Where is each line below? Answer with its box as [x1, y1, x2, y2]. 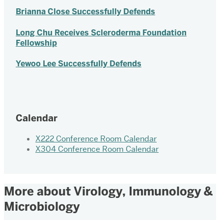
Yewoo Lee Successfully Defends [16, 58, 141, 69]
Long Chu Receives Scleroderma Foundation [16, 27, 187, 38]
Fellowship [16, 37, 57, 48]
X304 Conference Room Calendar [35, 143, 159, 154]
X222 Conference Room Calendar [35, 133, 157, 144]
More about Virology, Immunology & [4, 183, 213, 199]
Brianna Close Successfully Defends [16, 6, 155, 17]
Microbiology [4, 198, 80, 214]
